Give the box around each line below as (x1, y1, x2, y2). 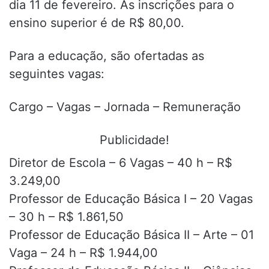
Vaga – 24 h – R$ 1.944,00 (9, 245, 158, 260)
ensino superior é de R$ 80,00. (9, 15, 184, 30)
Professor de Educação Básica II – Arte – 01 (9, 227, 254, 242)
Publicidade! (100, 132, 169, 147)
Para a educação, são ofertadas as (9, 48, 204, 63)
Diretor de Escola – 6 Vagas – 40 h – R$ (9, 155, 232, 170)
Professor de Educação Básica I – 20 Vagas (9, 191, 253, 206)
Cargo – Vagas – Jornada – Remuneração (9, 99, 241, 114)
